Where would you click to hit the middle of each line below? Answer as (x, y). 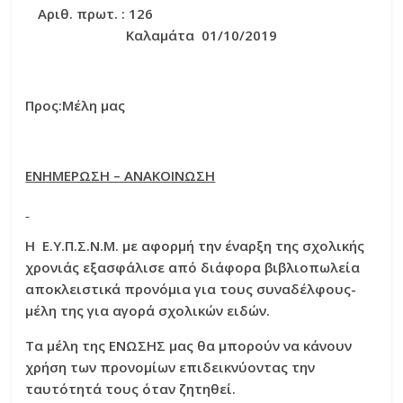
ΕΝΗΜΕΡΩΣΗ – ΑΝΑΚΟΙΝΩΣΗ (121, 176)
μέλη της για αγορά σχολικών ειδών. (148, 311)
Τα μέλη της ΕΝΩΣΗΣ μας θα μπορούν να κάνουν (189, 346)
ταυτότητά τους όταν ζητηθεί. (131, 389)
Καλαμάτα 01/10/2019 (201, 36)
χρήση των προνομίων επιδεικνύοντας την (170, 367)
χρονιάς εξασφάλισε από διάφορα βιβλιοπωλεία (193, 268)
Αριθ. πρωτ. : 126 (95, 14)
